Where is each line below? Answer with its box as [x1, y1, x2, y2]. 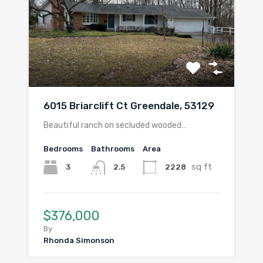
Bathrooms [91, 144, 134, 154]
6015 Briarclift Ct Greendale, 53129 [43, 100, 214, 112]
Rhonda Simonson [43, 235, 114, 245]
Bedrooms [43, 144, 83, 154]
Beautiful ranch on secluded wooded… [43, 120, 187, 131]
